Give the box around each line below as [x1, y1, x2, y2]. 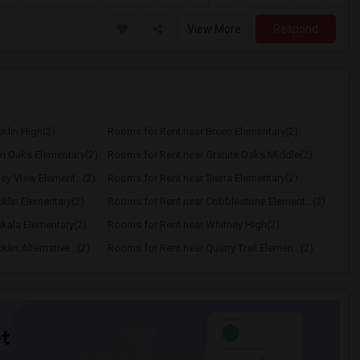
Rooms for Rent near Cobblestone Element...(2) [107, 195, 325, 207]
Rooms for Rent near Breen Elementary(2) [107, 125, 298, 137]
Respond [273, 22, 318, 35]
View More [187, 22, 241, 35]
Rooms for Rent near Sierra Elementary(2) [107, 172, 298, 184]
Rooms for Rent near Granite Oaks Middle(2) [107, 149, 313, 161]
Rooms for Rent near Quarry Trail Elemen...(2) [107, 242, 313, 254]
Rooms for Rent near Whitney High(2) [107, 219, 280, 231]
